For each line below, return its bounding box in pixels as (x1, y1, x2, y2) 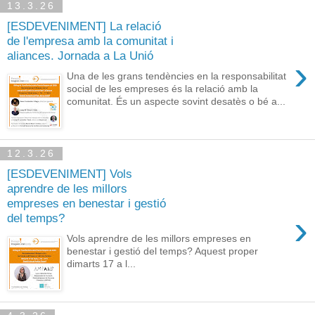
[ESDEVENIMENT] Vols (7, 167, 132, 181)
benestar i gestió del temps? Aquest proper (67, 245, 259, 257)
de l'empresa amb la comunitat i (7, 34, 174, 49)
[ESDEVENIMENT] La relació (7, 19, 161, 34)
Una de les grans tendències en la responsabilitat (67, 70, 287, 82)
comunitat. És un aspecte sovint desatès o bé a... (67, 96, 286, 108)
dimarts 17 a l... (67, 258, 136, 270)
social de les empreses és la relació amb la (67, 83, 259, 95)
